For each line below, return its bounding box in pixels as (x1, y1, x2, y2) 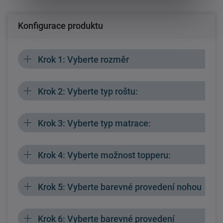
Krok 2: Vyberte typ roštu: (38, 86, 138, 97)
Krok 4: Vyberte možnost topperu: (38, 149, 171, 160)
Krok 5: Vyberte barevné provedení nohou (38, 181, 202, 192)
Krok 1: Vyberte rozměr (38, 54, 129, 65)
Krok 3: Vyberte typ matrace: (38, 117, 151, 128)
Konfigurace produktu (18, 20, 103, 31)
